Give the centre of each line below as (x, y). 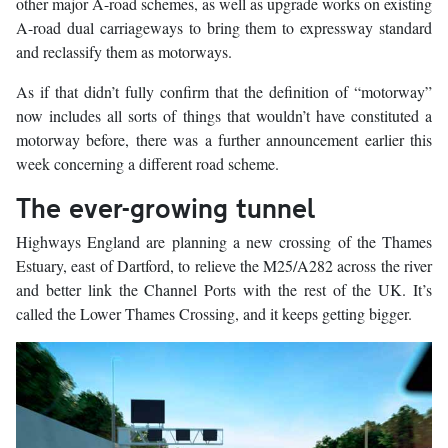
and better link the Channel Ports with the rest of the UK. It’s (224, 290)
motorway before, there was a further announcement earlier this (224, 140)
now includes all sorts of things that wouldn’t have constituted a (224, 116)
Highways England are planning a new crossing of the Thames (224, 242)
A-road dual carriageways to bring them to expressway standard (224, 28)
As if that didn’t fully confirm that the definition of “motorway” (224, 92)
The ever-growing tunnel (165, 207)
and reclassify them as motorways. (124, 52)
